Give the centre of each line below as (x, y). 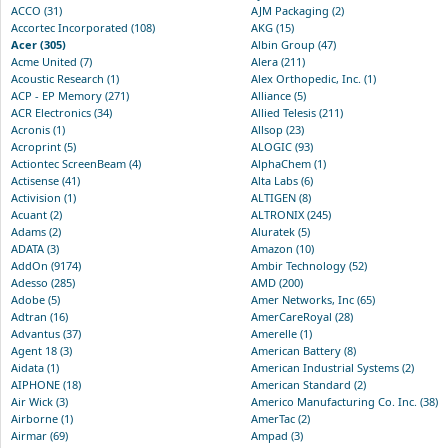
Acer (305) (38, 44)
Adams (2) (36, 231)
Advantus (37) (46, 333)
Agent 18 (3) (41, 350)
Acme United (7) (51, 61)
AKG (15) (272, 27)
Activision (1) (43, 197)
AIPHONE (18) (46, 384)
